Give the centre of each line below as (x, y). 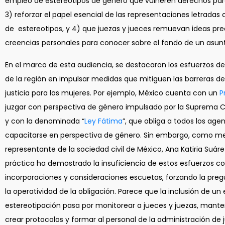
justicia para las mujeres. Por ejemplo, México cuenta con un (111, 93)
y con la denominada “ (45, 121)
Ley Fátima (103, 121)
